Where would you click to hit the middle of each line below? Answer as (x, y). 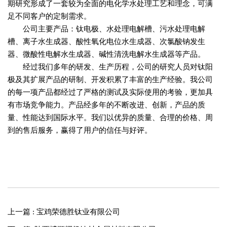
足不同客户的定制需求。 (50, 16)
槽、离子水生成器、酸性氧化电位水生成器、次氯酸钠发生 (107, 42)
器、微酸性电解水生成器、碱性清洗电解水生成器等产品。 (107, 54)
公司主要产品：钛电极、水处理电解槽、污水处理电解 (107, 29)
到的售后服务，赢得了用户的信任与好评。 (80, 130)
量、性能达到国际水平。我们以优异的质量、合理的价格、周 (110, 118)
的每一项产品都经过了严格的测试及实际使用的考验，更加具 (110, 92)
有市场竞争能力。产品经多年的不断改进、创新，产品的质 (107, 105)
